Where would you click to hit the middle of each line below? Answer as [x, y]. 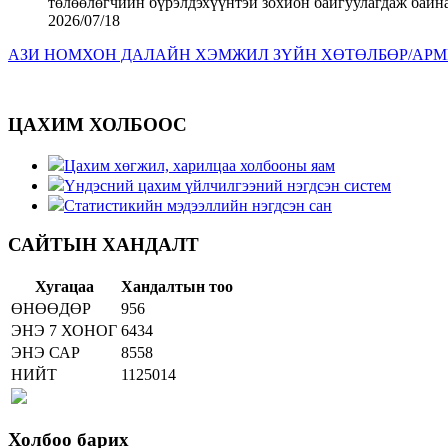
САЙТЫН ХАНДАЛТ [103, 244]
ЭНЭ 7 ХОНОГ [64, 330]
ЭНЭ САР [45, 352]
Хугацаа [64, 286]
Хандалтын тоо [177, 286]
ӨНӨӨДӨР [51, 308]
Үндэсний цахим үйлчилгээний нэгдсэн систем [227, 186]
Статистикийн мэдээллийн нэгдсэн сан [198, 206]
